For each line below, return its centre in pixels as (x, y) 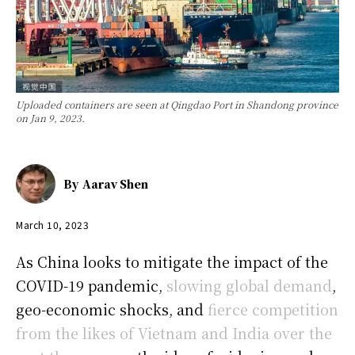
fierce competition (273, 309)
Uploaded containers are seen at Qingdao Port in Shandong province (177, 105)
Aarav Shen (115, 184)
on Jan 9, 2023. (50, 118)
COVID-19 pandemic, (91, 285)
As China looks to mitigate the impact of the (172, 261)
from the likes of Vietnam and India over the (174, 332)
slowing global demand (249, 285)
